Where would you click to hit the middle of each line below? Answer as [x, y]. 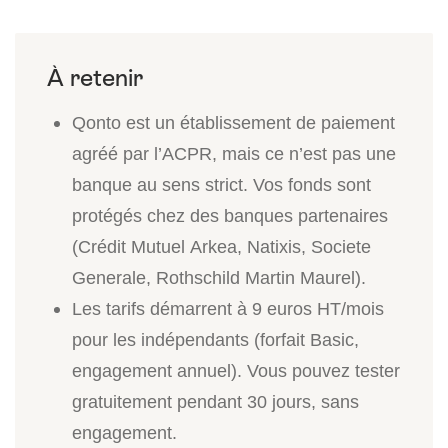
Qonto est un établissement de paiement [233, 122]
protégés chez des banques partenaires [230, 215]
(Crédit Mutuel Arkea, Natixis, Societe [221, 246]
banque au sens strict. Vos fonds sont [221, 184]
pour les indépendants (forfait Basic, [215, 339]
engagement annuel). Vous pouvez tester [236, 370]
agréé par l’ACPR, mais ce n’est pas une [234, 153]
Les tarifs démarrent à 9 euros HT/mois [228, 308]
